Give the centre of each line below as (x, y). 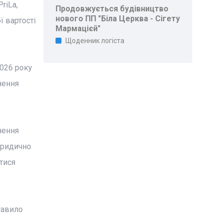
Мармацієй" (78, 28)
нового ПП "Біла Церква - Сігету (118, 19)
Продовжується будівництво (112, 9)
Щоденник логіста (95, 41)
